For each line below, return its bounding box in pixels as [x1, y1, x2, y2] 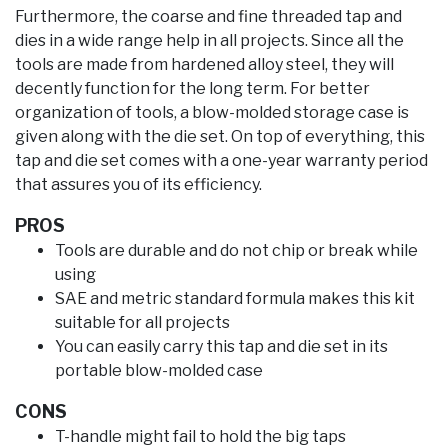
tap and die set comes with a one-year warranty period [15, 151, 428, 171]
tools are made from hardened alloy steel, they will [15, 55, 394, 75]
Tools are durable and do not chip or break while [55, 241, 418, 261]
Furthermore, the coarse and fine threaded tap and [15, 7, 402, 27]
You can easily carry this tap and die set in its [55, 337, 388, 357]
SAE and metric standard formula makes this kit [55, 289, 415, 309]
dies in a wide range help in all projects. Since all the [15, 31, 404, 51]
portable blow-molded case [55, 361, 263, 381]
